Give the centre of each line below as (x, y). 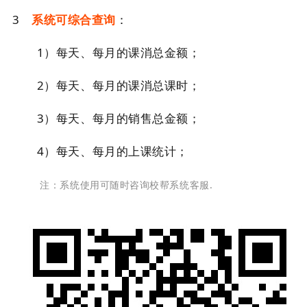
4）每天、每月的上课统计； (100, 151)
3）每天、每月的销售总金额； (125, 118)
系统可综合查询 (74, 20)
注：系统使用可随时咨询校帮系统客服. (122, 185)
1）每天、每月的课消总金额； (125, 52)
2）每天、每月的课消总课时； (125, 85)
